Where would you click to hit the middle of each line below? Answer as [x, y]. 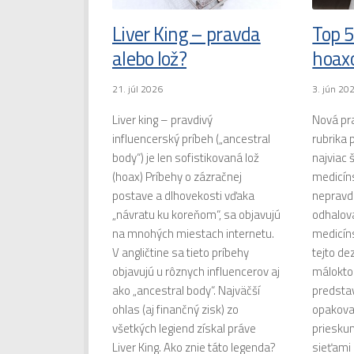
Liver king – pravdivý [162, 120]
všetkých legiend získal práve [184, 329]
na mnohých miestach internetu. [193, 234]
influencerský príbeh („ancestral [191, 139]
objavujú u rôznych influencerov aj [196, 272]
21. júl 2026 [137, 89]
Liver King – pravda [186, 34]
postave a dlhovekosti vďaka [183, 196]
